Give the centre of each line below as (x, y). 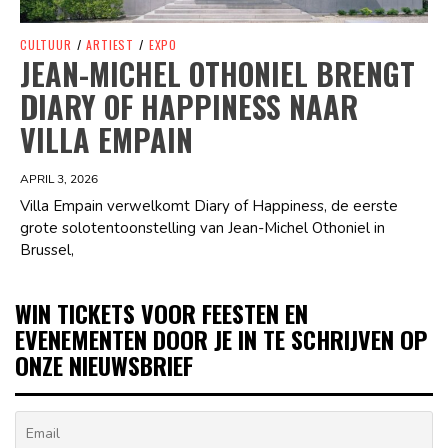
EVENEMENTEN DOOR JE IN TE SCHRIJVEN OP (221, 339)
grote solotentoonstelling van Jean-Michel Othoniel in (202, 228)
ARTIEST (110, 45)
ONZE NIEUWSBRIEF (104, 365)
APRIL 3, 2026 (59, 179)
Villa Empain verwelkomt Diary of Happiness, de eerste (209, 206)
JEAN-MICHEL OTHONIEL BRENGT (217, 74)
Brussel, (47, 250)
